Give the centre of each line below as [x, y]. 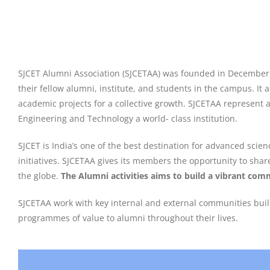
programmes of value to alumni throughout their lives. [128, 218]
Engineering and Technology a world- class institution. [128, 118]
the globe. [39, 176]
